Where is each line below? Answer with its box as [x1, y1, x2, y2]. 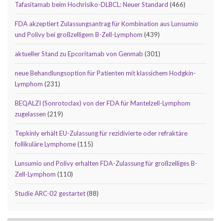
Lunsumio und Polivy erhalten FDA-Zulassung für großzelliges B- [15, 159, 197, 167]
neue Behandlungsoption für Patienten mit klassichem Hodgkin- [15, 69, 196, 77]
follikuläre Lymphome [15, 140, 76, 148]
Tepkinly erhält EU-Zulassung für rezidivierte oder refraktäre [15, 129, 187, 137]
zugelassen [15, 110, 46, 118]
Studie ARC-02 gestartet [15, 189, 85, 197]
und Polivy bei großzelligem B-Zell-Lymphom [15, 30, 143, 38]
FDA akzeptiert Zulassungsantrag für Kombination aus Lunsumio [15, 19, 198, 28]
